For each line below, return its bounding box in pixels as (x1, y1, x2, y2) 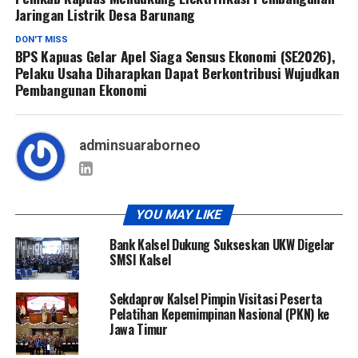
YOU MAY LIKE (134, 206, 225, 222)
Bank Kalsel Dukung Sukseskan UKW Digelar (109, 234, 336, 254)
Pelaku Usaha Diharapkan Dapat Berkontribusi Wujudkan (14, 62, 340, 83)
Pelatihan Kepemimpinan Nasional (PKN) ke (109, 304, 330, 324)
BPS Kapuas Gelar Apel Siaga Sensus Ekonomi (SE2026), (14, 45, 336, 66)
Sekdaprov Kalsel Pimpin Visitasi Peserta (109, 289, 323, 309)
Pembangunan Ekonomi (14, 78, 147, 100)
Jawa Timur (109, 320, 168, 340)
